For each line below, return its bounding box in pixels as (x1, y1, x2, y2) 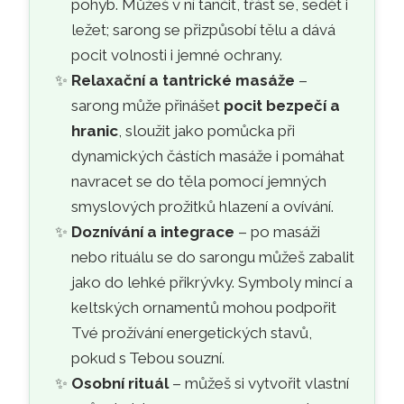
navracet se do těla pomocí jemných (70, 171, 326, 190)
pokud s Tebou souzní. (70, 348, 225, 367)
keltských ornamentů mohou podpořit (70, 298, 336, 317)
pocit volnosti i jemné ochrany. (70, 45, 282, 64)
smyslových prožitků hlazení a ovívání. (70, 197, 334, 216)
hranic (70, 121, 118, 140)
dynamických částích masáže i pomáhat (70, 146, 344, 165)
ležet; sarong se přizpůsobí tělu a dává (70, 20, 335, 39)
